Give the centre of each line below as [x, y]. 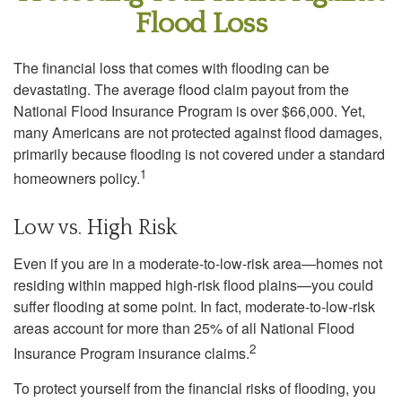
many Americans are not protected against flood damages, [198, 132]
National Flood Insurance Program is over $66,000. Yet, [189, 111]
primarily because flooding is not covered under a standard [199, 154]
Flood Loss [201, 24]
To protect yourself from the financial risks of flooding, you [195, 388]
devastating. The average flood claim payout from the [181, 89]
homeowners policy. [77, 179]
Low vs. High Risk [95, 228]
